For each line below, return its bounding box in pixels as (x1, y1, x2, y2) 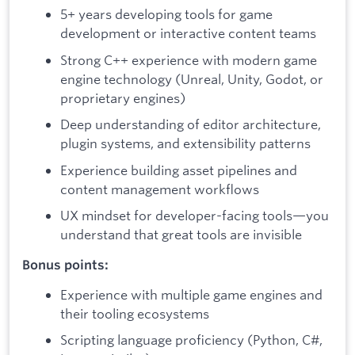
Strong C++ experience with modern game (60, 51, 317, 68)
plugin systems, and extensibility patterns (60, 135, 311, 152)
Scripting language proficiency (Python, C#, (60, 331, 323, 349)
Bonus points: (22, 257, 109, 273)
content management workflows (60, 180, 259, 197)
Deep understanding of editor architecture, (60, 116, 321, 133)
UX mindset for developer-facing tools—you (60, 207, 329, 224)
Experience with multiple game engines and (60, 285, 323, 303)
